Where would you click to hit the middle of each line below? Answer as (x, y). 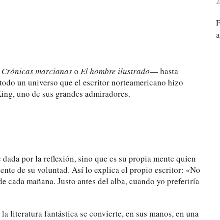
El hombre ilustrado (115, 71)
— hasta (164, 71)
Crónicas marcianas (37, 71)
